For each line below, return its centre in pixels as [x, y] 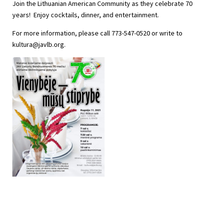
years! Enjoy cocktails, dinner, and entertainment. [86, 15]
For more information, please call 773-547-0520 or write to [97, 33]
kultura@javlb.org [38, 44]
